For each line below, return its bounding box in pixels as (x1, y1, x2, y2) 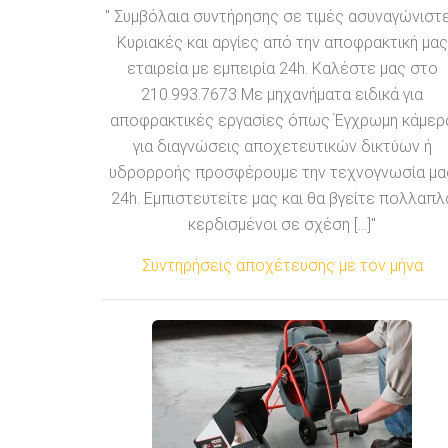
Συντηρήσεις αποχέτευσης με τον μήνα (141, 255, 423, 275)
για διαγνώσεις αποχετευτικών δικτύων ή (132, 136, 432, 156)
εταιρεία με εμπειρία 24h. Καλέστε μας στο (126, 58, 438, 78)
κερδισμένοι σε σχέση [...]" (188, 214, 376, 234)
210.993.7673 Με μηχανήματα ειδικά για (141, 84, 423, 104)
